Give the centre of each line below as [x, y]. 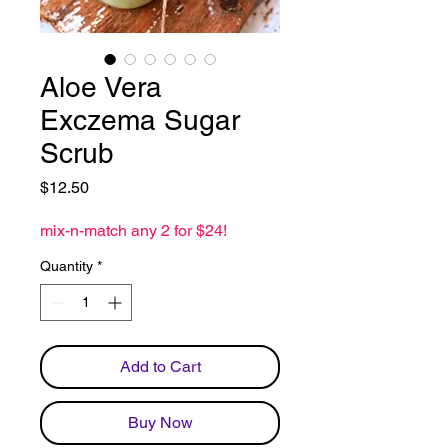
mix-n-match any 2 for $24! [133, 230]
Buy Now [160, 422]
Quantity [66, 266]
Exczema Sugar [140, 120]
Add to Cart [160, 366]
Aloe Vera [101, 87]
